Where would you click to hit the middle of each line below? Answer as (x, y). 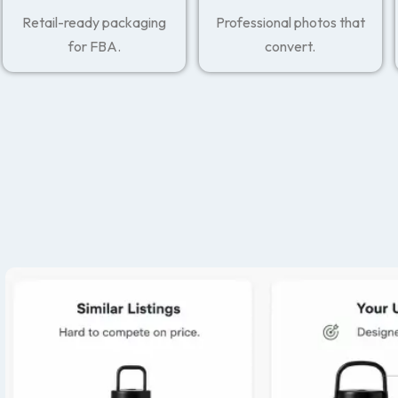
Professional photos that (290, 22)
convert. (291, 46)
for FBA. (94, 46)
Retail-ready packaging (95, 22)
